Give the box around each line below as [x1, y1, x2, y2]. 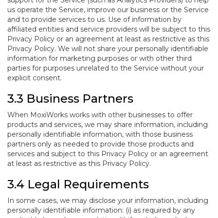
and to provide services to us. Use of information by [7, 15, 182, 24]
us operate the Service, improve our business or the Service [7, 5, 209, 14]
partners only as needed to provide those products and [7, 140, 194, 148]
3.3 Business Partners [7, 91, 133, 106]
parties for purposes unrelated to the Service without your [7, 64, 204, 73]
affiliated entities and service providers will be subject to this [7, 25, 210, 34]
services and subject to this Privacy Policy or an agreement [7, 149, 208, 158]
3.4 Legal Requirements [7, 177, 149, 191]
